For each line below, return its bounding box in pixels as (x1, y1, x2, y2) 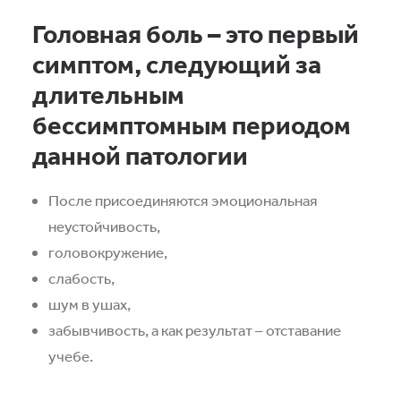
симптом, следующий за (32, 48, 321, 80)
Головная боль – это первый (32, 18, 359, 49)
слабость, (48, 269, 115, 287)
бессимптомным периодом (32, 109, 351, 141)
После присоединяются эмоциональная (48, 191, 318, 209)
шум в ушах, (48, 294, 131, 313)
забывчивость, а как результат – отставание (48, 320, 341, 339)
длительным (32, 79, 184, 110)
